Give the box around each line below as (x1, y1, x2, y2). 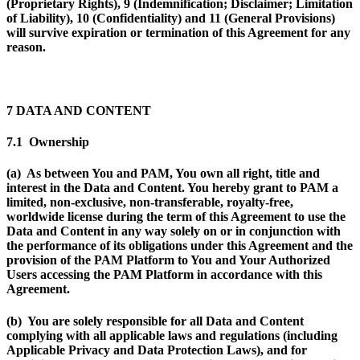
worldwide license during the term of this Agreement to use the (6, 210, 346, 224)
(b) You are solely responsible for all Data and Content (6, 313, 304, 328)
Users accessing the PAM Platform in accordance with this (6, 268, 322, 282)
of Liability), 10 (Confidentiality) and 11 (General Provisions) (6, 11, 335, 26)
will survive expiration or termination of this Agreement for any (6, 26, 350, 40)
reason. (6, 40, 46, 55)
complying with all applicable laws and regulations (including (6, 328, 337, 342)
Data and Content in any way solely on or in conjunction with (6, 224, 341, 239)
